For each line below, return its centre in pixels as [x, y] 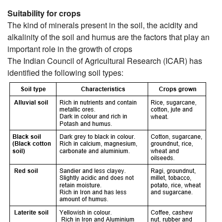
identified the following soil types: [65, 73]
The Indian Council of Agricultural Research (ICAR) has [105, 61]
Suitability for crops [44, 13]
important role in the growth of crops [70, 49]
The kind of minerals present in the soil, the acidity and [103, 25]
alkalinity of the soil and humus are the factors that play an [109, 37]
